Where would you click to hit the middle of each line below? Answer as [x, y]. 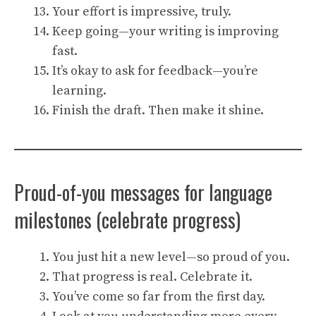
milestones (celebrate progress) [127, 220]
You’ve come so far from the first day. [159, 297]
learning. [79, 91]
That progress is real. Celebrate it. [152, 277]
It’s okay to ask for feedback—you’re [155, 71]
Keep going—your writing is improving [165, 31]
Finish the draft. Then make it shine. [158, 110]
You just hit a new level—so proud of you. [171, 257]
